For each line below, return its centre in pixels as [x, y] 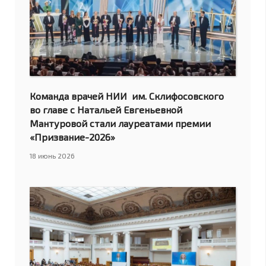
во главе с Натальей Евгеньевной [106, 110]
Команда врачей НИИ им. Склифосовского [127, 96]
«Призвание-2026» [72, 137]
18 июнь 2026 [52, 156]
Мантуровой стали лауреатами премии [120, 123]
